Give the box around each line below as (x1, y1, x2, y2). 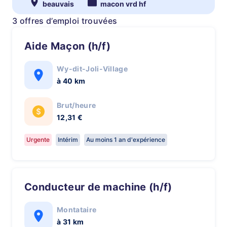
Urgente (26, 136, 50, 143)
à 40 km (57, 77, 86, 85)
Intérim (58, 136, 78, 143)
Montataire (57, 205, 97, 214)
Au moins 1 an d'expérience (86, 136, 165, 143)
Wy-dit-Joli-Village (57, 64, 128, 73)
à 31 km (57, 217, 84, 226)
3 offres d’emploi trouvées (12, 16, 118, 26)
